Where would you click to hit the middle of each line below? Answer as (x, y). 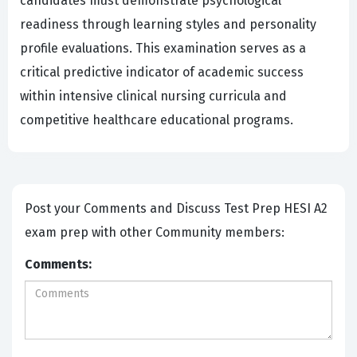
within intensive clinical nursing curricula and (153, 96)
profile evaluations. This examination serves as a (163, 49)
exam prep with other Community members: (156, 233)
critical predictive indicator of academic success (162, 73)
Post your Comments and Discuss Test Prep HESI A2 (124, 209)
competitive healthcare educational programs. (157, 120)
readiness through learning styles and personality (168, 25)
